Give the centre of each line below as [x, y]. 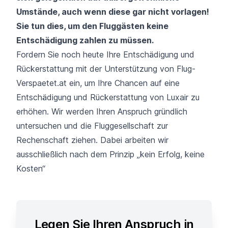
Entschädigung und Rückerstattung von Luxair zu [108, 97]
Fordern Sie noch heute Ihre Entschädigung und [105, 54]
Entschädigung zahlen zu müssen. [85, 40]
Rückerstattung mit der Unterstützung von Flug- [106, 68]
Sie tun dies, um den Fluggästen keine [92, 26]
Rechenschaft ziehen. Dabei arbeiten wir [92, 140]
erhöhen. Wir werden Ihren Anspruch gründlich [102, 111]
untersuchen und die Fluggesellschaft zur [92, 125]
